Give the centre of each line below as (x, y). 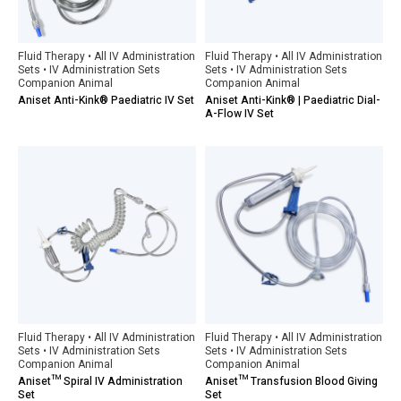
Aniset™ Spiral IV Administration (100, 381)
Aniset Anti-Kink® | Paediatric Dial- (293, 100)
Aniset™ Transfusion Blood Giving (291, 381)
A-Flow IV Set (239, 114)
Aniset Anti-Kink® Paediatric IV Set (106, 100)
